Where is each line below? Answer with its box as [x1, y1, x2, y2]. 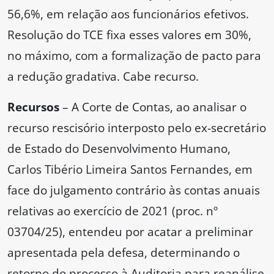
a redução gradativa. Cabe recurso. [7, 68, 199, 85]
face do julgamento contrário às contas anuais [7, 182, 260, 199]
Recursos [7, 98, 59, 116]
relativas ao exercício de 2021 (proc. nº [7, 202, 218, 220]
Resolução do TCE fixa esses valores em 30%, [7, 26, 251, 43]
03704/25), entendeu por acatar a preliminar [7, 223, 253, 240]
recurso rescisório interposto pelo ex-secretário [7, 119, 266, 136]
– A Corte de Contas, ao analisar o [59, 98, 246, 116]
